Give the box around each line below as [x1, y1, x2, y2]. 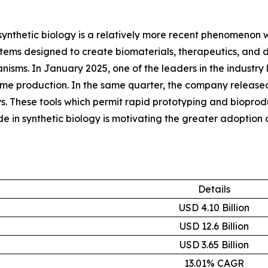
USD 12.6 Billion [179, 220, 249, 232]
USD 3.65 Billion [179, 238, 249, 251]
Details [197, 182, 230, 195]
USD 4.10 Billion [178, 201, 249, 214]
